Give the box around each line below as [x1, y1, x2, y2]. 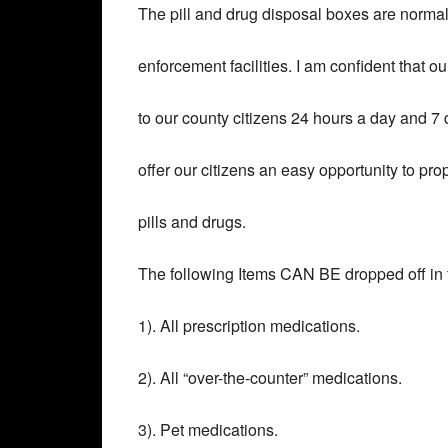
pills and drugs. [138, 210, 246, 233]
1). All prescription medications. [138, 314, 360, 337]
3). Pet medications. [138, 418, 278, 441]
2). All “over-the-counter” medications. [138, 366, 402, 389]
